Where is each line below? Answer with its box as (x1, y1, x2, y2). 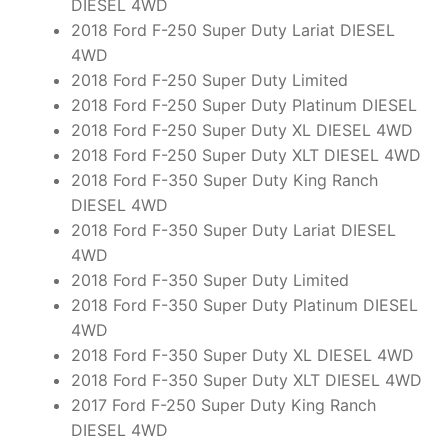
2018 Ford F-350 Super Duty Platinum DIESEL (70, 295, 418, 316)
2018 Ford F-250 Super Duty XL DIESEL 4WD (70, 120, 413, 141)
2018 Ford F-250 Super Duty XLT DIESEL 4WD (70, 145, 421, 166)
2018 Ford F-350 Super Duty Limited (70, 270, 349, 291)
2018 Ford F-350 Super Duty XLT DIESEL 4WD (70, 370, 422, 391)
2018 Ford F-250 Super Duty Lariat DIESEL (70, 20, 395, 41)
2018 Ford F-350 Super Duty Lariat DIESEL (70, 220, 396, 241)
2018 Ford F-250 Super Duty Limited (70, 70, 348, 91)
